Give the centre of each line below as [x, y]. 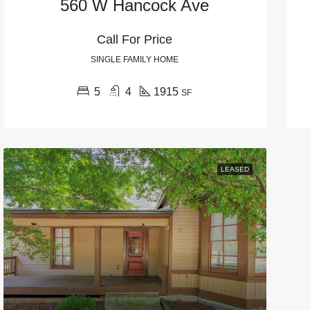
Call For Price [135, 39]
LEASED [235, 169]
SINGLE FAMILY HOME [135, 59]
